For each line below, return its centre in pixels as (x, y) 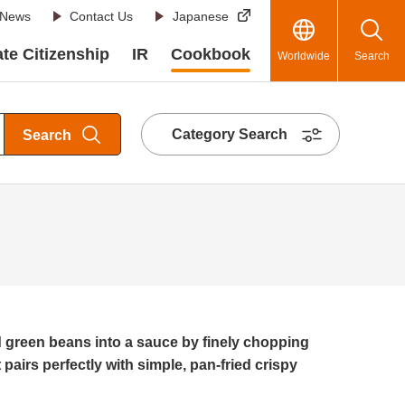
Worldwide (304, 56)
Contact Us (102, 16)
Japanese (201, 16)
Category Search (230, 134)
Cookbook (211, 54)
